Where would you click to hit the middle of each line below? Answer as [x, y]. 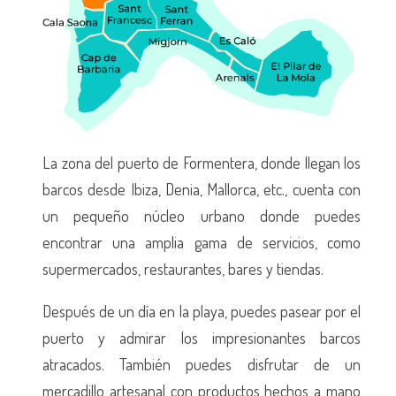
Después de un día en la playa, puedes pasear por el [202, 311]
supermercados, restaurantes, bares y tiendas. [183, 269]
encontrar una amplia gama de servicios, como [202, 242]
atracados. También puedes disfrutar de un [202, 364]
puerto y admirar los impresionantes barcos [202, 338]
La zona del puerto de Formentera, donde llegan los [202, 163]
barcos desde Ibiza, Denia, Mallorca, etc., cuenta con [202, 189]
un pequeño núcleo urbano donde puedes [202, 216]
